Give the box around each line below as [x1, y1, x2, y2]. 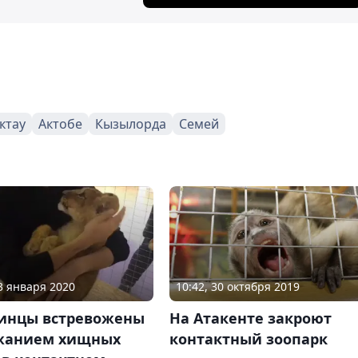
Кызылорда [95, 114, 166, 133]
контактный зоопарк [169, 329, 328, 349]
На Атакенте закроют [169, 308, 332, 328]
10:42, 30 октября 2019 [175, 279, 300, 295]
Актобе [38, 114, 82, 133]
